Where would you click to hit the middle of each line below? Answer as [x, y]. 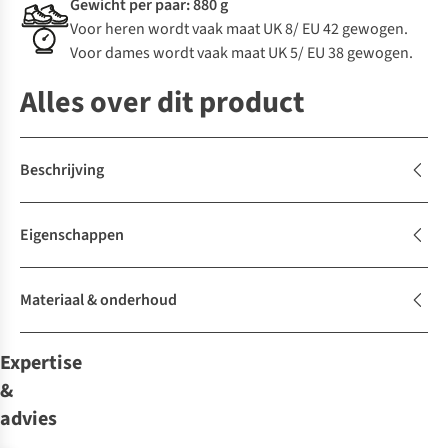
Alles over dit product [162, 103]
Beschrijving [62, 170]
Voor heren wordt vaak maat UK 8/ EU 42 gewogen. [239, 29]
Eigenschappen [72, 235]
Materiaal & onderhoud [98, 300]
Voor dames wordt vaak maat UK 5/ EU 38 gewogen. [241, 53]
